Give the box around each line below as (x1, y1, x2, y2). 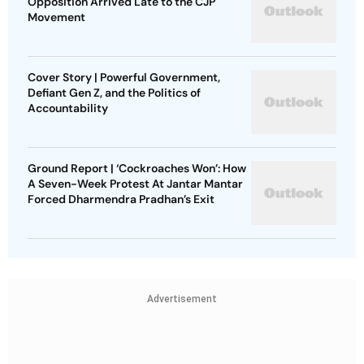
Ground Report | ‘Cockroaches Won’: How (28, 161, 246, 176)
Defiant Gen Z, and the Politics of (28, 85, 201, 101)
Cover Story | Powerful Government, (28, 70, 220, 85)
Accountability (28, 101, 108, 116)
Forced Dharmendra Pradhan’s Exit (28, 192, 214, 207)
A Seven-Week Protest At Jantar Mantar (28, 176, 243, 192)
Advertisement (147, 293, 217, 305)
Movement (28, 10, 85, 25)
